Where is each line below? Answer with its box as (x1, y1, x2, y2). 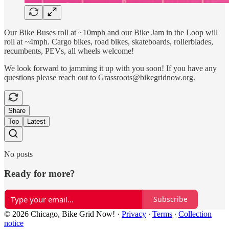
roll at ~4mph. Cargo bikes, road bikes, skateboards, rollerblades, (4, 37, 213, 46)
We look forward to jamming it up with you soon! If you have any (4, 63, 217, 73)
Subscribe (153, 194, 188, 204)
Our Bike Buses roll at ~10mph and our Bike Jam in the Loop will (4, 28, 218, 37)
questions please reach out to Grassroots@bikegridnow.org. (4, 73, 195, 82)
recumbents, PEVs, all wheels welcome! (4, 46, 134, 55)
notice (4, 218, 24, 227)
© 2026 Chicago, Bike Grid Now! (4, 209, 115, 218)
